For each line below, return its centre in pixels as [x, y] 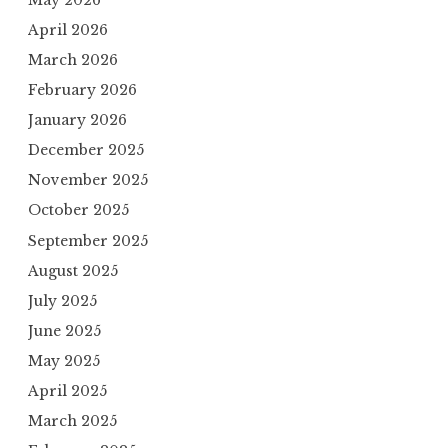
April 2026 [68, 29]
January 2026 [77, 120]
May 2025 [64, 361]
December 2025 [86, 150]
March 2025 [72, 421]
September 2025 [88, 240]
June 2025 [64, 330]
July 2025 [62, 300]
